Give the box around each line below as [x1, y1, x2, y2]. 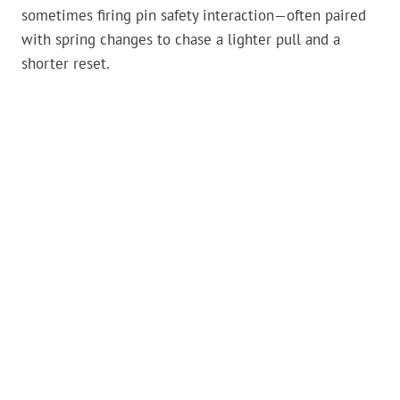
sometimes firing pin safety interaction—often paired [21, 5, 366, 26]
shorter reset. [21, 54, 110, 74]
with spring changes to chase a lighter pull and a [21, 29, 340, 50]
